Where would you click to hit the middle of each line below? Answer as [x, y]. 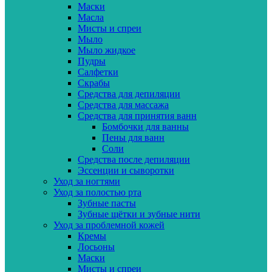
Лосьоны [96, 246]
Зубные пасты [107, 203]
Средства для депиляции [129, 93]
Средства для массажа [123, 104]
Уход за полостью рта [97, 192]
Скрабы [94, 83]
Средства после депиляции [134, 159]
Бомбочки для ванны [145, 126]
